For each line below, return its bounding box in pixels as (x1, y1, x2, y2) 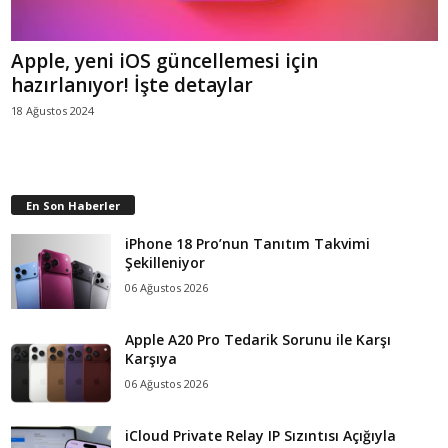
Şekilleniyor (125, 252, 205, 272)
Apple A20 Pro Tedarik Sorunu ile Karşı (125, 329, 391, 349)
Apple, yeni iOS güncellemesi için (11, 47, 318, 74)
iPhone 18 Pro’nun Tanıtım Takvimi (125, 233, 370, 253)
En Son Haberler (26, 197, 120, 213)
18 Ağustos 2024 (11, 102, 94, 118)
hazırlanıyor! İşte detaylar (11, 71, 253, 98)
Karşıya (125, 348, 177, 368)
